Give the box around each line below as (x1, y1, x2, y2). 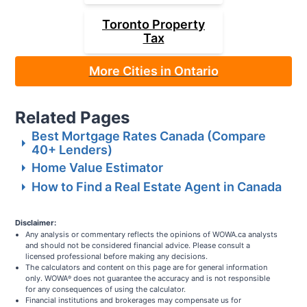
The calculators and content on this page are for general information (25, 262, 268, 273)
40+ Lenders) (32, 143, 113, 158)
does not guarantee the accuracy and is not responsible (71, 273, 271, 284)
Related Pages (15, 108, 130, 128)
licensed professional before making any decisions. (25, 251, 208, 262)
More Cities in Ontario (88, 64, 219, 79)
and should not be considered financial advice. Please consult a (25, 241, 251, 251)
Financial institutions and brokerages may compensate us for (25, 295, 242, 306)
